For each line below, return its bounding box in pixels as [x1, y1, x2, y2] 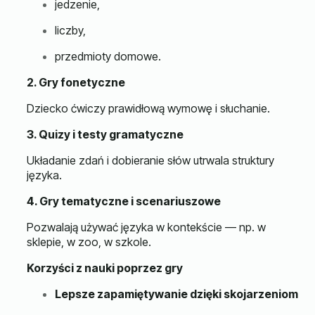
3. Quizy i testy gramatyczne [27, 127, 184, 141]
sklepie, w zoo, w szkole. [27, 234, 151, 249]
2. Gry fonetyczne [27, 75, 125, 89]
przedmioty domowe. [55, 49, 161, 63]
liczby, [55, 22, 86, 37]
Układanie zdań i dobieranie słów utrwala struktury [27, 153, 274, 167]
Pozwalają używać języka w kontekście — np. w [27, 219, 266, 234]
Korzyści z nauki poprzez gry [27, 260, 183, 275]
